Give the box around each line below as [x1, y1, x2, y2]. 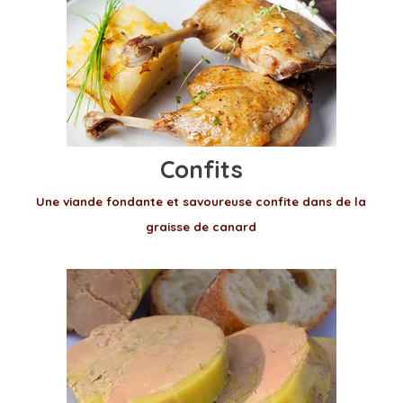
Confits [159, 154, 243, 184]
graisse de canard [146, 219, 257, 234]
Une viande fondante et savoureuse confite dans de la [36, 194, 367, 209]
